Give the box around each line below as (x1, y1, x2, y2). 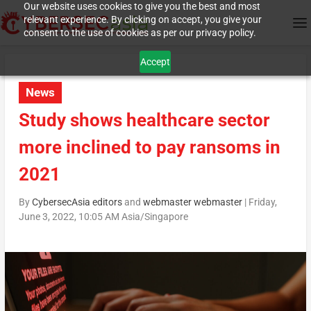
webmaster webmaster (142, 196, 242, 208)
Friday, (248, 196, 277, 208)
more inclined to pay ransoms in (18, 137, 280, 158)
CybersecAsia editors (31, 196, 122, 208)
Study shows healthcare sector (18, 110, 270, 131)
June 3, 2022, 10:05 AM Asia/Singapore (18, 211, 188, 223)
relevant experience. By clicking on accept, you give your (23, 14, 262, 25)
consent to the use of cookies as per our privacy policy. (23, 27, 256, 38)
